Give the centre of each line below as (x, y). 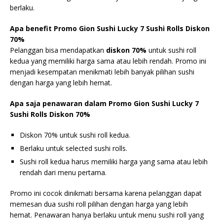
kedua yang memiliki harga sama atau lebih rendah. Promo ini (108, 61)
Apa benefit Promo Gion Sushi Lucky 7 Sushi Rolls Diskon (110, 28)
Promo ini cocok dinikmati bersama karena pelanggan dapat (106, 193)
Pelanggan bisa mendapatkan (58, 50)
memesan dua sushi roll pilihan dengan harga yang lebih (99, 204)
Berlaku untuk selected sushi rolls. (74, 148)
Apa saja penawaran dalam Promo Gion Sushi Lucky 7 (104, 103)
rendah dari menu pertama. (63, 172)
